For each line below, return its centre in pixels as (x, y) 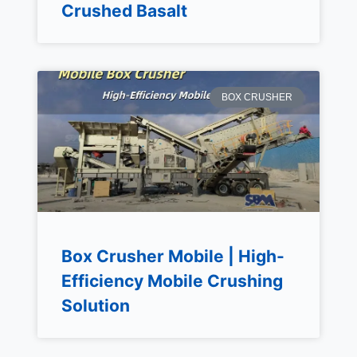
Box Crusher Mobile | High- (173, 256)
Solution (95, 305)
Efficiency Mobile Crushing (172, 280)
